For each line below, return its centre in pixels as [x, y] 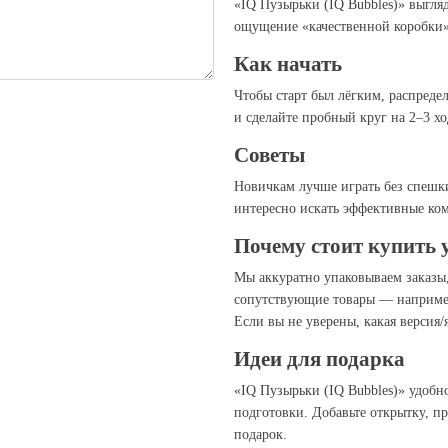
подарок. [260, 434]
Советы [269, 154]
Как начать [288, 63]
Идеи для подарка [319, 358]
